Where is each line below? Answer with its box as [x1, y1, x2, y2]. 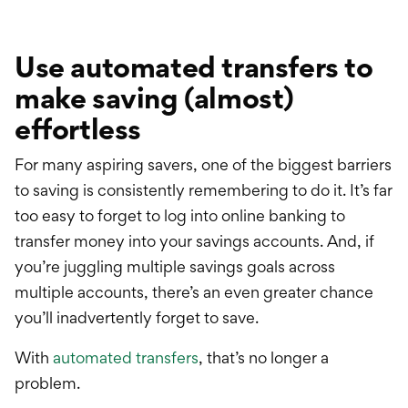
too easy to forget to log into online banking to [15, 206, 345, 226]
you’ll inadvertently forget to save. [15, 308, 259, 328]
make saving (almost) [15, 80, 295, 117]
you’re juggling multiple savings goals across [15, 257, 335, 277]
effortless [15, 111, 141, 148]
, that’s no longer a [199, 348, 329, 368]
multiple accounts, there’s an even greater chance [15, 282, 373, 302]
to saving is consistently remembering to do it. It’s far [15, 180, 393, 200]
